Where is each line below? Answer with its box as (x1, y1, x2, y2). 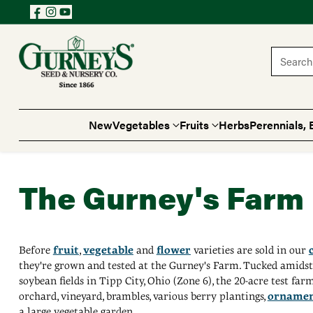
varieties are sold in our (190, 244, 309, 257)
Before (18, 244, 53, 257)
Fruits (180, 117, 209, 133)
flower (156, 244, 191, 257)
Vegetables (112, 117, 170, 133)
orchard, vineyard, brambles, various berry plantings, (18, 290, 268, 303)
